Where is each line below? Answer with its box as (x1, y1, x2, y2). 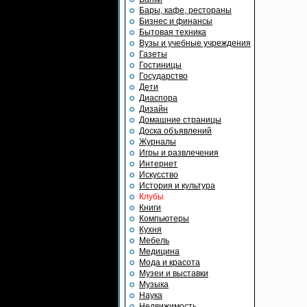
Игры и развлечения (139, 148, 219, 158)
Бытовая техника (139, 27, 206, 37)
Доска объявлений (139, 126, 212, 136)
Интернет (139, 159, 177, 169)
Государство (139, 71, 188, 81)
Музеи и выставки (139, 269, 208, 278)
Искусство (139, 170, 178, 180)
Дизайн (139, 104, 168, 114)
